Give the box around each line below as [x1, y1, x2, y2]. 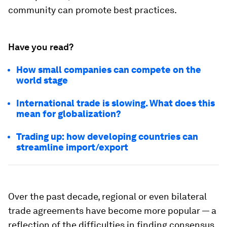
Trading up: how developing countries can [16, 131, 198, 142]
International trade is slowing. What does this [16, 98, 215, 108]
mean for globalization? [16, 108, 121, 119]
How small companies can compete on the [16, 64, 201, 75]
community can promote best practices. [8, 5, 177, 15]
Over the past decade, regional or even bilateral [8, 191, 207, 202]
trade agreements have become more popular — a [8, 205, 216, 216]
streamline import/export [16, 142, 128, 153]
